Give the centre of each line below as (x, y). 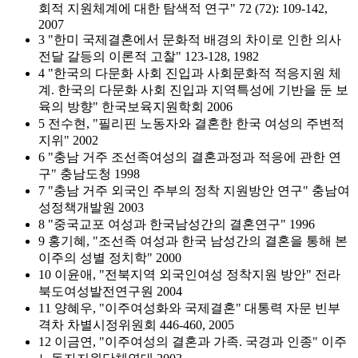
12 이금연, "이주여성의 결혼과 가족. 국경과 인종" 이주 (193, 342)
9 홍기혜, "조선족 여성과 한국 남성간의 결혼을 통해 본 (193, 241)
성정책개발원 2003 (91, 207)
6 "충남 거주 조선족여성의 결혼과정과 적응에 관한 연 (190, 157)
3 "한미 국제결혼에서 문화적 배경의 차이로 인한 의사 (190, 40)
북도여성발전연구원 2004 (110, 291)
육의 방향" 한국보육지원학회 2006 (135, 107)
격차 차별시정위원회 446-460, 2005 (136, 325)
